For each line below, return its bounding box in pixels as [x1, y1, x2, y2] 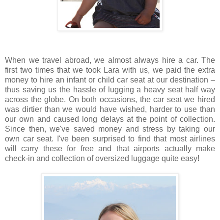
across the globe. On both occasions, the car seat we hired [5, 95, 215, 104]
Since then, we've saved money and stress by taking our [5, 124, 215, 133]
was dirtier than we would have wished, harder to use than [5, 105, 215, 113]
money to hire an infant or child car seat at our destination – [5, 75, 215, 84]
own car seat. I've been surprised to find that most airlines [5, 134, 215, 143]
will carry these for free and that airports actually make [5, 144, 215, 153]
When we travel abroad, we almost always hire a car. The [5, 55, 215, 64]
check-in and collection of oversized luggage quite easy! [5, 154, 199, 163]
